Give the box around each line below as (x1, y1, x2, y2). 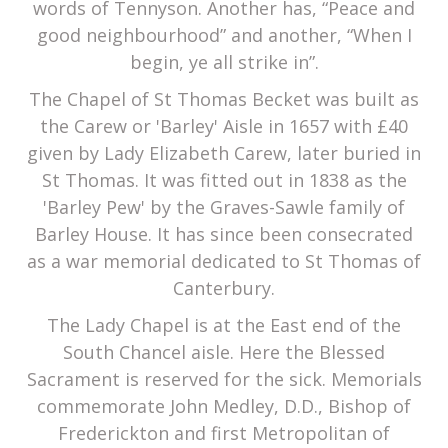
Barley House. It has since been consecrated (35, 222, 413, 247)
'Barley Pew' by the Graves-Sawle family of (43, 195, 405, 220)
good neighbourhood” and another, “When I (36, 23, 412, 48)
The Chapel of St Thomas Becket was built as (29, 87, 419, 112)
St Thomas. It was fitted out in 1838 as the (41, 168, 407, 193)
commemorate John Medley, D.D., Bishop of (37, 394, 411, 419)
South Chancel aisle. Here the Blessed (63, 340, 385, 365)
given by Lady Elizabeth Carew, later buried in (27, 141, 421, 166)
